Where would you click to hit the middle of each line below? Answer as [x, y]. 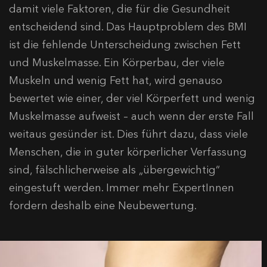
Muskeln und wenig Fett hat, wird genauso [116, 81]
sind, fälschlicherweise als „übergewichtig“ [114, 170]
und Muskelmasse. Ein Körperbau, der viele [117, 63]
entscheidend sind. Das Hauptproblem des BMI [128, 27]
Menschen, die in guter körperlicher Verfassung [128, 152]
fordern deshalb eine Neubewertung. [103, 206]
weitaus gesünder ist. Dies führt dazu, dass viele [128, 134]
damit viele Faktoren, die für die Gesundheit [119, 9]
